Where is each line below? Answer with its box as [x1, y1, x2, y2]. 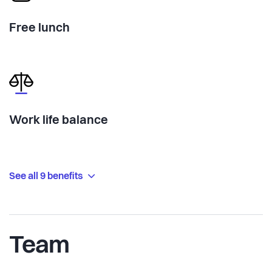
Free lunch [9, 22, 70, 35]
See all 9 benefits [9, 171, 85, 182]
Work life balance [9, 114, 108, 127]
